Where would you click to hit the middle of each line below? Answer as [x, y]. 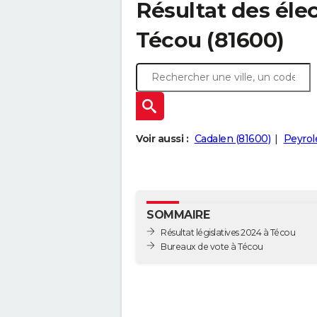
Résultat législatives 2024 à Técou [228, 232]
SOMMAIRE [178, 215]
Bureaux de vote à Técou [247, 246]
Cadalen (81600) [232, 139]
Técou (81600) [210, 40]
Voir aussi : [162, 139]
